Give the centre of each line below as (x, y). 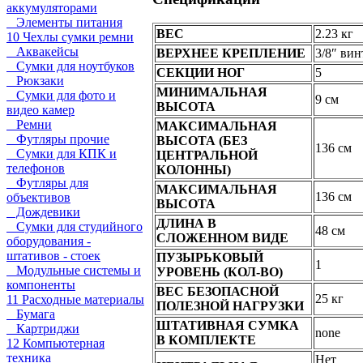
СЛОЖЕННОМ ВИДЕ (222, 238)
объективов (38, 197)
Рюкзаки (35, 81)
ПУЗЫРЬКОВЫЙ (210, 258)
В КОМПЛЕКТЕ (206, 340)
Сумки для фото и (61, 95)
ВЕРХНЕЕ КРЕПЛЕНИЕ (231, 53)
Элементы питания (64, 22)
